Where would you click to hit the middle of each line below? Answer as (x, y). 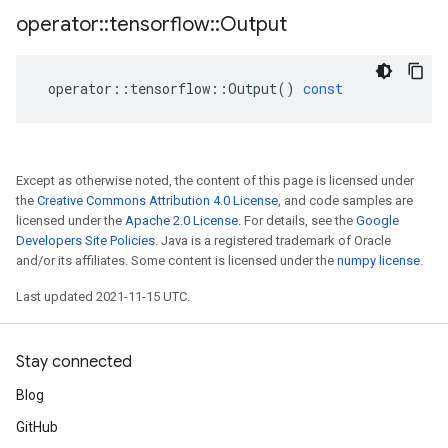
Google (377, 220)
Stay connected (74, 362)
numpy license (378, 260)
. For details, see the (297, 220)
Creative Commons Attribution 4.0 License (157, 200)
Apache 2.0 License (181, 220)
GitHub (37, 427)
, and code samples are (345, 200)
